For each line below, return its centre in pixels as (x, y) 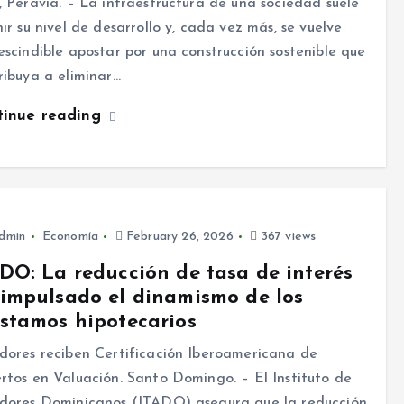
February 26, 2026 (178, 237)
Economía (70, 237)
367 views (287, 237)
